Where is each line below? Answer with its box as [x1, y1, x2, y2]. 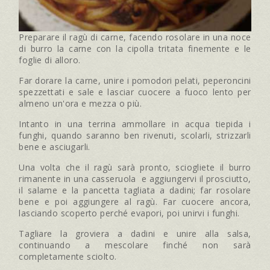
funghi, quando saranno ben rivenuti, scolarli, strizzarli [19, 129, 251, 141]
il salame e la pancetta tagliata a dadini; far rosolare [19, 184, 251, 196]
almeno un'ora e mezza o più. [19, 97, 142, 109]
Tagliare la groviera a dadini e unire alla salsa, [19, 227, 251, 239]
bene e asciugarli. [19, 140, 90, 152]
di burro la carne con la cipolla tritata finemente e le [19, 42, 251, 54]
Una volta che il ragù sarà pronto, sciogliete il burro [19, 161, 251, 173]
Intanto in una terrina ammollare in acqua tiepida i [19, 118, 251, 130]
